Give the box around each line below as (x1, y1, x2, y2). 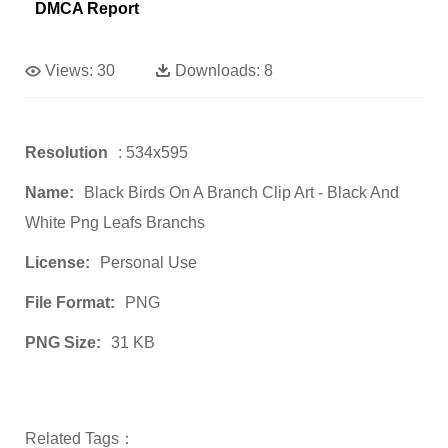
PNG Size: (25, 333, 101, 351)
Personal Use (100, 253, 197, 271)
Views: (45, 61, 93, 79)
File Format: (25, 293, 115, 311)
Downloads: (175, 61, 260, 79)
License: (25, 253, 90, 271)
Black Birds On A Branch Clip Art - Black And (84, 183, 399, 201)
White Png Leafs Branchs (25, 213, 205, 231)
